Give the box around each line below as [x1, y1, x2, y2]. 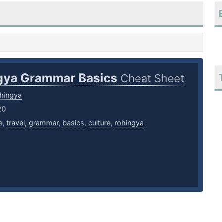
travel [6, 118, 25, 127]
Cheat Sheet [120, 72, 184, 85]
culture [88, 118, 111, 127]
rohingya [114, 118, 144, 127]
